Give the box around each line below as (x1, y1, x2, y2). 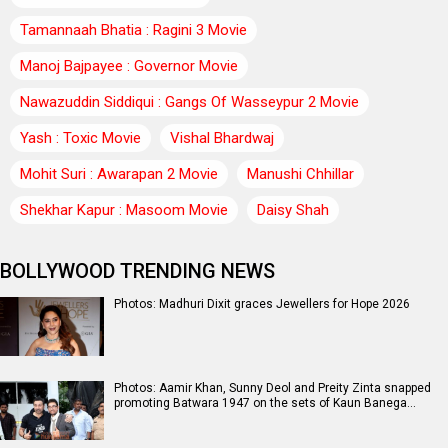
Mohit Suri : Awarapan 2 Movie (20, 165, 218, 184)
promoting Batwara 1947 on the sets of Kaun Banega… (114, 396, 416, 411)
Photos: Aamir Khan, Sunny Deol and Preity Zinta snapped (114, 381, 431, 396)
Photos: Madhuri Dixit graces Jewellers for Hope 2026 (114, 297, 410, 312)
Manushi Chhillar (247, 165, 354, 184)
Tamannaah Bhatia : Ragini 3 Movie (20, 21, 247, 40)
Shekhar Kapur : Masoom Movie (20, 201, 228, 220)
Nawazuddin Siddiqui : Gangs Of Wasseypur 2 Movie (20, 93, 359, 112)
